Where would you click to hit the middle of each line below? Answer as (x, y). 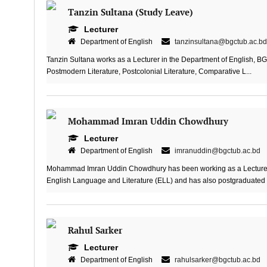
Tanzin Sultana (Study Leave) (130, 13)
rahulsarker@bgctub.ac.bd (217, 260)
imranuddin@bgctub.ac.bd (217, 151)
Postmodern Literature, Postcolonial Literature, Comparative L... (149, 72)
